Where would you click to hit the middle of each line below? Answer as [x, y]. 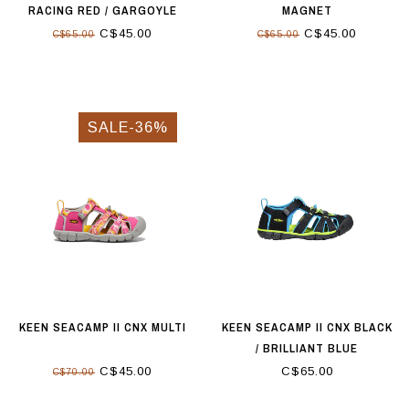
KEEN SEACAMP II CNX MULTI [102, 327]
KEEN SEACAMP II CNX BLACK [307, 327]
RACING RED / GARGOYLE [102, 11]
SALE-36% [128, 127]
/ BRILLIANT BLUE [307, 348]
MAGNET [307, 11]
